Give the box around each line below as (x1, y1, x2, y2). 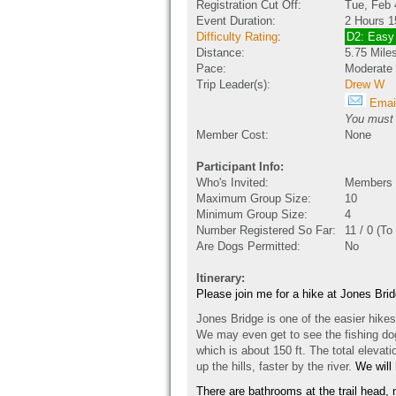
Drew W (345, 78, 385, 91)
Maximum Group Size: (196, 192, 311, 205)
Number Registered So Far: (196, 224, 336, 237)
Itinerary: (196, 271, 245, 285)
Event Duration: (196, 14, 276, 27)
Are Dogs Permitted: (196, 240, 301, 253)
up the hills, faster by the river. (196, 360, 355, 373)
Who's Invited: (196, 176, 269, 189)
